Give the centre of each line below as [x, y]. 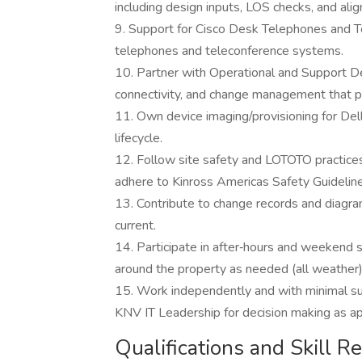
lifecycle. [139, 138]
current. [135, 225]
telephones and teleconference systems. [229, 51]
